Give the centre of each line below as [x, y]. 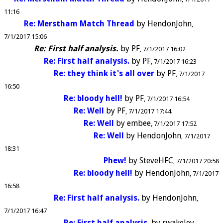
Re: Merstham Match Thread [79, 23]
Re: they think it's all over [104, 73]
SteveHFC [156, 160]
